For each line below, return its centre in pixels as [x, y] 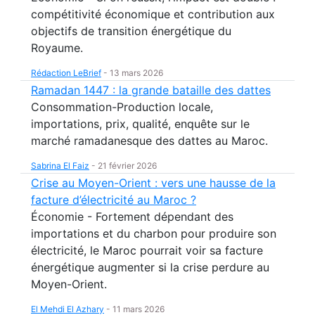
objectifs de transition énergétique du [131, 31]
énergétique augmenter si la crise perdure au [150, 267]
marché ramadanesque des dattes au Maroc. [149, 141]
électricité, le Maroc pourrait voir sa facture [147, 250]
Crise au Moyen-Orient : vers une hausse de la [153, 183]
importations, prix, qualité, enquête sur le [140, 124]
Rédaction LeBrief [66, 73]
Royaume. [57, 48]
